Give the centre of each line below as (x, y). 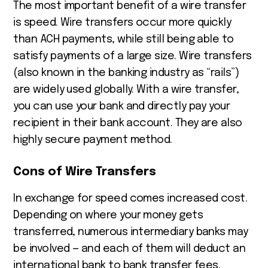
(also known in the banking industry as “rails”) (126, 73)
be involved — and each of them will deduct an (130, 249)
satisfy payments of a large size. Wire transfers (133, 56)
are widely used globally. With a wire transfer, (126, 89)
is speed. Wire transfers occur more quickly (122, 22)
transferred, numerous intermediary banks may (131, 232)
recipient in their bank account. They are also (128, 123)
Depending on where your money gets (108, 215)
